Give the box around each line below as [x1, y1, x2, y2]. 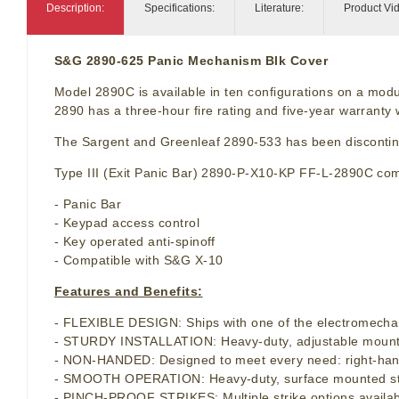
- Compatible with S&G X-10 [54, 253, 224, 268]
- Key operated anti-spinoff [54, 234, 216, 249]
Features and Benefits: [54, 284, 203, 299]
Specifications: [144, 2, 215, 15]
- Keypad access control [54, 216, 200, 231]
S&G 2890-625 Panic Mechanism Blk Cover [54, 53, 329, 69]
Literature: [255, 2, 304, 15]
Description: [46, 2, 104, 15]
